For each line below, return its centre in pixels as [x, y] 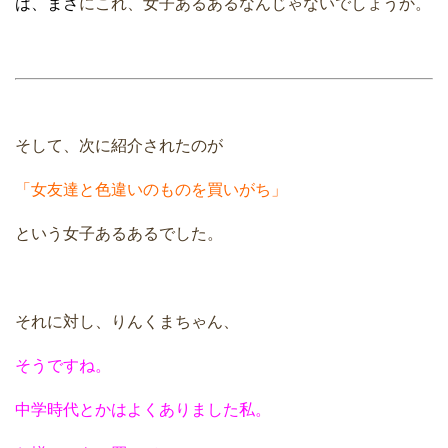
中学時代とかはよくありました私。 [143, 410]
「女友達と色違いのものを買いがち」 [151, 190]
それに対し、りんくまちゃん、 [127, 322]
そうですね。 [63, 366]
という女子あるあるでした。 [119, 234]
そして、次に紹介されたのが [119, 146]
